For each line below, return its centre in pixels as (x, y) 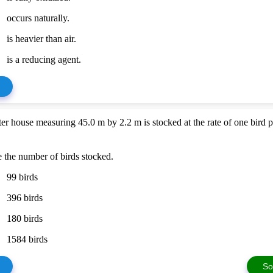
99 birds (23, 177)
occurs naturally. (38, 18)
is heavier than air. (42, 39)
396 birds (25, 198)
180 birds (25, 219)
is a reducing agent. (44, 59)
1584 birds (27, 239)
